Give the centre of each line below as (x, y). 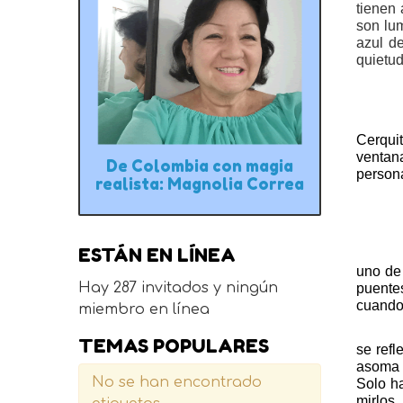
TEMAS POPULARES (173, 346)
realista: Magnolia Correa (199, 184)
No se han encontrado (176, 383)
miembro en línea (143, 310)
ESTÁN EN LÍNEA (157, 255)
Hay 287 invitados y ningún (178, 288)
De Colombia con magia (199, 166)
